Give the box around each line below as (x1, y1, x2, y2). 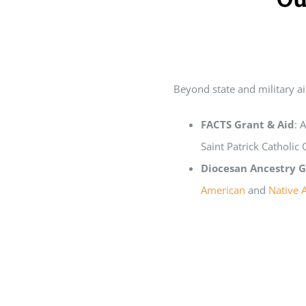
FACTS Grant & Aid (200, 117, 294, 132)
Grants (214, 32, 247, 46)
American (200, 183, 245, 197)
